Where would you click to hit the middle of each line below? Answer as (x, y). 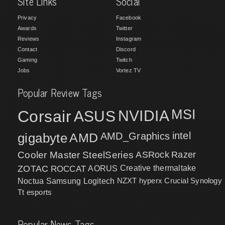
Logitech (99, 181)
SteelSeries (108, 155)
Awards (27, 28)
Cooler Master (49, 155)
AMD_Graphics (135, 136)
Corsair (45, 116)
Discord (126, 49)
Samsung (64, 181)
